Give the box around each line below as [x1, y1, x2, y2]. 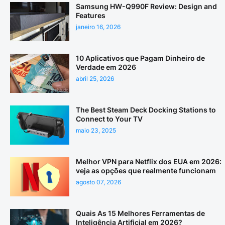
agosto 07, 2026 [76, 178, 121, 186]
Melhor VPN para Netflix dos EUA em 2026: [76, 157, 221, 166]
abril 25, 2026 [76, 75, 114, 83]
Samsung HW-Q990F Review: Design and [76, 2, 217, 11]
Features [76, 11, 105, 20]
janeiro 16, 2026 [76, 23, 121, 31]
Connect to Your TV [76, 115, 143, 124]
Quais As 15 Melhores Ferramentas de [76, 209, 205, 218]
